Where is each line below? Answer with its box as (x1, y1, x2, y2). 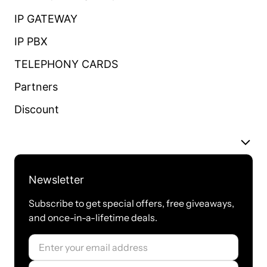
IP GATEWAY (14, 13, 77, 25)
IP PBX (14, 35, 48, 48)
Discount (14, 103, 59, 116)
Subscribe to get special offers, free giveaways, (29, 197, 234, 209)
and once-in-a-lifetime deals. (29, 212, 157, 223)
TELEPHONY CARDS (14, 58, 118, 70)
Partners (14, 80, 58, 93)
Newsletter (29, 173, 84, 186)
